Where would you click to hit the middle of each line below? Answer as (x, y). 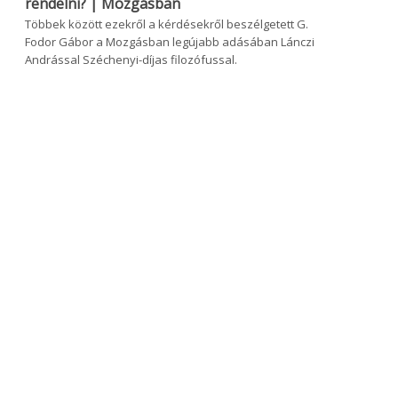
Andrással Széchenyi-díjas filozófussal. (131, 60)
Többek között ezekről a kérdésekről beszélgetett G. (166, 24)
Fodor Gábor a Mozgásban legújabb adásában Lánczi (169, 42)
